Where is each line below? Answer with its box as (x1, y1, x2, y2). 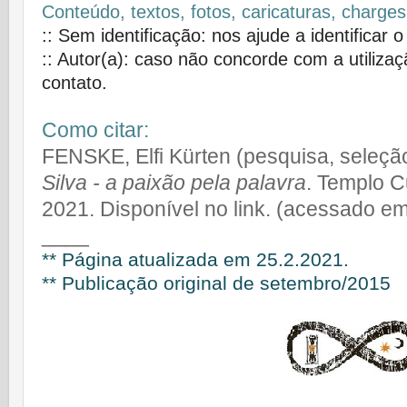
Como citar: (42, 118, 149, 143)
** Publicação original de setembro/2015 (42, 273, 391, 295)
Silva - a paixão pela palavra (42, 171, 306, 195)
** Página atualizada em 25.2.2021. (42, 249, 349, 272)
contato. (42, 73, 107, 94)
